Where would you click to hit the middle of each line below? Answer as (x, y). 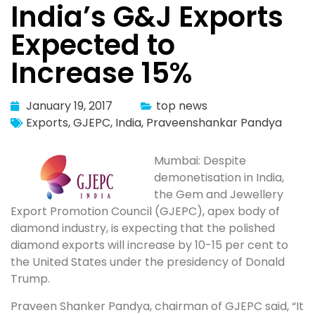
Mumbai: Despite (200, 161)
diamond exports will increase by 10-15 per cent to (149, 245)
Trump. (30, 279)
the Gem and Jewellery (219, 195)
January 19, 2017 (69, 106)
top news (182, 106)
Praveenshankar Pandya (214, 123)
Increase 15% (101, 73)
